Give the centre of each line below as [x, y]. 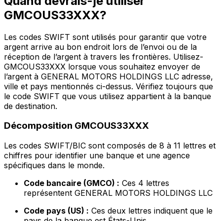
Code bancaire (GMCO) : [72, 183]
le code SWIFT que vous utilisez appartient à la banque [108, 96]
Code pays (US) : [56, 211]
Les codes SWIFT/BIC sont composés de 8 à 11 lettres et [110, 146]
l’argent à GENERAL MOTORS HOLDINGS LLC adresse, [109, 76]
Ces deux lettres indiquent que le [151, 211]
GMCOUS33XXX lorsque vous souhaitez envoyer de [102, 66]
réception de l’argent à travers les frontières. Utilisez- [104, 56]
